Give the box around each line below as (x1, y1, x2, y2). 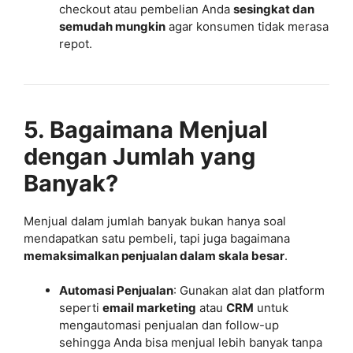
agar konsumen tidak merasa (165, 18, 329, 34)
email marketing (102, 300, 196, 315)
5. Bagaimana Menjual (24, 115, 268, 143)
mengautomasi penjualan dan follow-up (59, 318, 279, 333)
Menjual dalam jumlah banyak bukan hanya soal (24, 213, 286, 229)
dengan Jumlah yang (24, 142, 255, 170)
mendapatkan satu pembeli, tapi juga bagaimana (24, 230, 290, 246)
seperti (59, 300, 102, 315)
